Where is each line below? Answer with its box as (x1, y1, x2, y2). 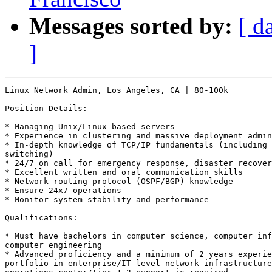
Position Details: (5, 104, 92, 114)
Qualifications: (5, 213, 83, 223)
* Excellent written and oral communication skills (5, 168, 248, 177)
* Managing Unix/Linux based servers (5, 122, 180, 132)
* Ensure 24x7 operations (5, 186, 126, 195)
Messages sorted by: (29, 13, 233, 39)
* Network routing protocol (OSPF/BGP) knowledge (5, 177, 238, 186)
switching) (5, 149, 58, 159)
